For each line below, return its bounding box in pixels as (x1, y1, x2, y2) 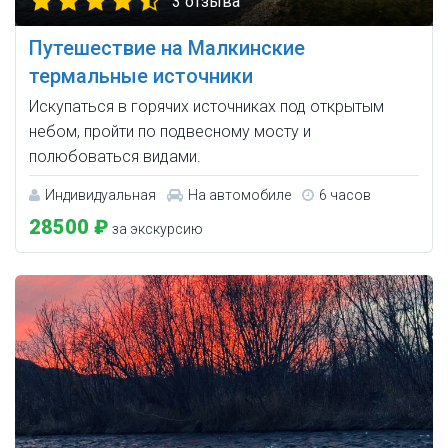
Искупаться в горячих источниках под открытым (29, 97, 384, 117)
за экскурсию (109, 221, 203, 238)
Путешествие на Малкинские (29, 36, 305, 61)
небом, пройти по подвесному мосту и (29, 122, 311, 142)
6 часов (319, 187, 371, 204)
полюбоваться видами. (29, 147, 201, 167)
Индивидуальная (45, 187, 156, 204)
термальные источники (29, 64, 253, 89)
